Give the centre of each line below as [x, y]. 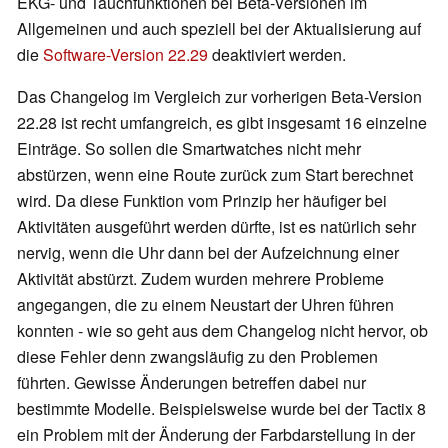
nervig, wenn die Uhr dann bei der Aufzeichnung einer [208, 253]
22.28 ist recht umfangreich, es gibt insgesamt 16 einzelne [222, 123]
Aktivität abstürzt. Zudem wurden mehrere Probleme [200, 279]
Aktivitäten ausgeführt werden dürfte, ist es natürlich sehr [216, 227]
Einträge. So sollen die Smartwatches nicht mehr [189, 149]
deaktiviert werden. [277, 55]
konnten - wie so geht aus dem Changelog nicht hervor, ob [222, 331]
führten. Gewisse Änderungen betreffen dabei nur [191, 383]
